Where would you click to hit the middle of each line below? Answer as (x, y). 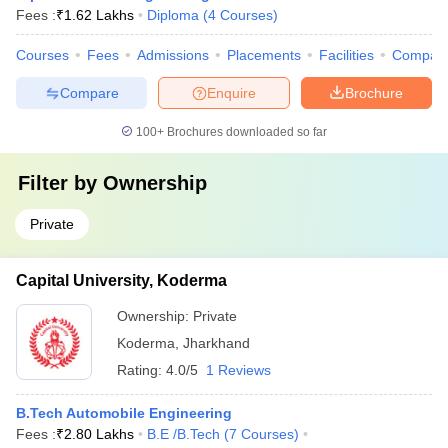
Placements (264, 55)
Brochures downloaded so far (245, 132)
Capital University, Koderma (121, 280)
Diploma (173, 15)
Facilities (346, 55)
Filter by (60, 183)
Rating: (141, 370)
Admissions (173, 55)
